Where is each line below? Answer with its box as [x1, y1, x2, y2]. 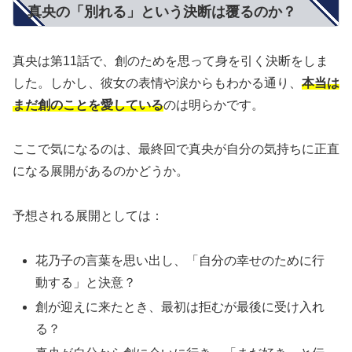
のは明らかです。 [163, 97, 264, 112]
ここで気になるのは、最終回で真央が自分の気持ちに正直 [13, 142, 339, 156]
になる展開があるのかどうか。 [13, 164, 189, 178]
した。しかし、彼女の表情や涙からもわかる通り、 [13, 75, 302, 90]
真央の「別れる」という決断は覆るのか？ [27, 4, 296, 20]
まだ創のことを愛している [13, 97, 163, 112]
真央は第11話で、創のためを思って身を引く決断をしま [13, 53, 328, 68]
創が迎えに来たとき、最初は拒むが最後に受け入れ [35, 300, 325, 314]
